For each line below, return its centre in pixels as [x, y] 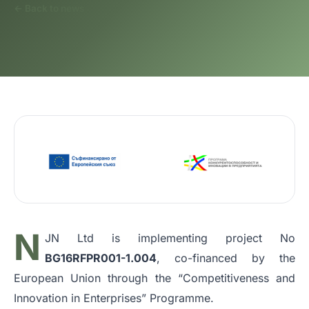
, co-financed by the [226, 258]
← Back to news [49, 8]
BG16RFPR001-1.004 [101, 258]
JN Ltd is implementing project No [170, 238]
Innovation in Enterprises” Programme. [114, 298]
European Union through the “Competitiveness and [154, 278]
